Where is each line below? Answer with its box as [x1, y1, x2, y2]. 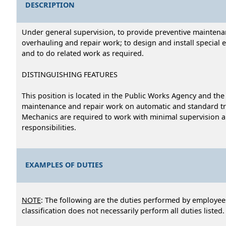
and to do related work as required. [22, 48, 144, 58]
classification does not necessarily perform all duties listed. [22, 205, 224, 215]
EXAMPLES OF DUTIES [25, 159, 103, 169]
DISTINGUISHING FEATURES [22, 69, 118, 79]
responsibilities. [22, 122, 76, 132]
